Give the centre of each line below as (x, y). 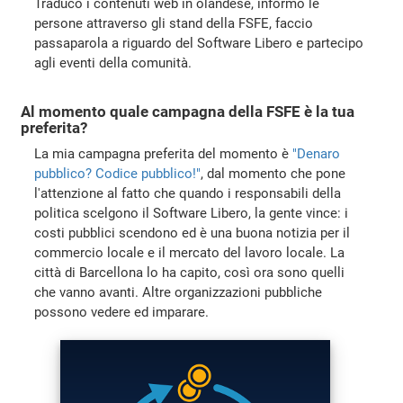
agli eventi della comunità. (113, 63)
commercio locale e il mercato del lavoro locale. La (190, 252)
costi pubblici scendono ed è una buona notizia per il (193, 233)
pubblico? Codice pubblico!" (118, 173)
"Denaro (317, 153)
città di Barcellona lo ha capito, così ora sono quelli (190, 272)
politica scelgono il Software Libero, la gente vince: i (192, 213)
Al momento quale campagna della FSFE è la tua (188, 112)
